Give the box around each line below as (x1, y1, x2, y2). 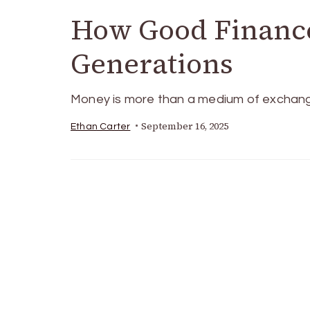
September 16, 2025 (141, 119, 229, 133)
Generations (71, 44, 233, 82)
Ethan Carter (71, 121, 131, 131)
